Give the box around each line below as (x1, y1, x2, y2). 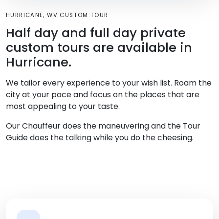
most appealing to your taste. (6, 101, 120, 112)
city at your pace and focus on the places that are (6, 89, 199, 101)
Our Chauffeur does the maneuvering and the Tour (6, 120, 200, 132)
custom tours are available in (6, 39, 192, 57)
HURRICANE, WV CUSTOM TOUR (6, 11, 109, 20)
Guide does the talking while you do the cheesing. (6, 132, 194, 144)
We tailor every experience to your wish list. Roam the (6, 77, 212, 89)
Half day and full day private (6, 24, 186, 42)
